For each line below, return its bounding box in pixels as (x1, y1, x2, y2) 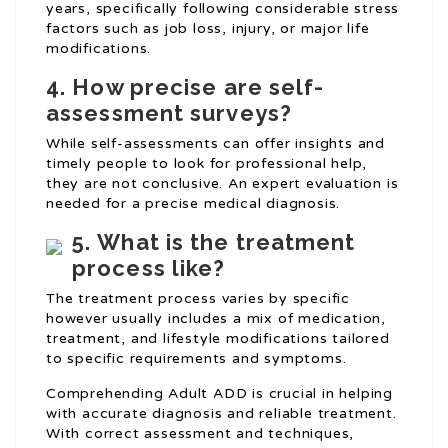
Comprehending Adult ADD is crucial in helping (46, 385, 393, 403)
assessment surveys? (46, 100, 292, 127)
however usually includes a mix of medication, (46, 310, 386, 328)
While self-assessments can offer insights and (46, 135, 385, 153)
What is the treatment (97, 229, 356, 256)
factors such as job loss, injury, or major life (46, 20, 370, 38)
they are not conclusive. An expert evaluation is (46, 175, 399, 193)
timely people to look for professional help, (46, 155, 368, 173)
